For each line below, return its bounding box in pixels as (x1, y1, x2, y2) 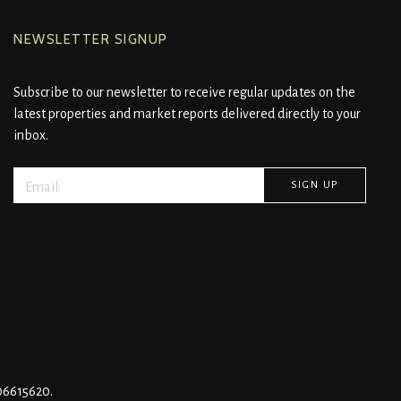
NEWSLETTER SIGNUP (13, 31, 168, 48)
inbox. (13, 128, 48, 143)
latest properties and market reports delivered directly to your (13, 107, 361, 122)
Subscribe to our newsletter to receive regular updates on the (13, 85, 355, 100)
